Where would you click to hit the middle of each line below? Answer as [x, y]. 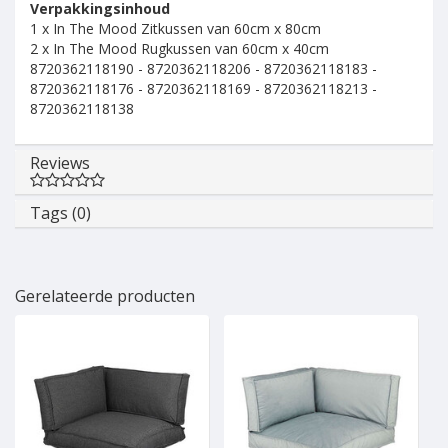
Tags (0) [60, 213]
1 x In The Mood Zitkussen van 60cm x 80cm [175, 28]
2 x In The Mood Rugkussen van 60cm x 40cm [179, 48]
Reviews [60, 163]
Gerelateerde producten [105, 296]
